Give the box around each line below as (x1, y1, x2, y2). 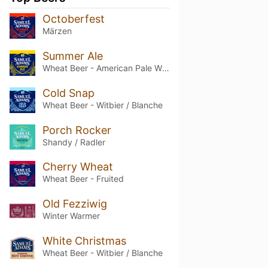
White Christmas (42, 234, 126, 248)
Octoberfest (42, 12, 105, 25)
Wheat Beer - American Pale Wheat (162, 62, 169, 73)
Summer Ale (42, 49, 103, 62)
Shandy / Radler (42, 136, 105, 147)
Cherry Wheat (42, 160, 113, 173)
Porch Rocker (42, 123, 111, 136)
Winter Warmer (42, 211, 100, 221)
